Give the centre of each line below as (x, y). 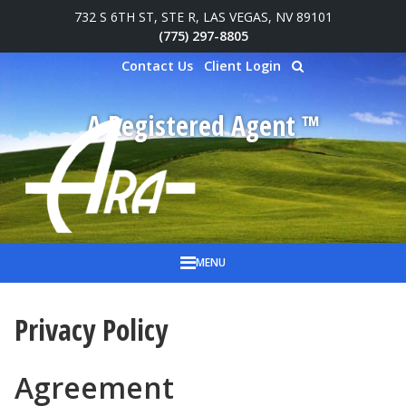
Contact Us (157, 66)
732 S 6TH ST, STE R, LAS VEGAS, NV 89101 (203, 17)
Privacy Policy (91, 329)
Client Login (242, 66)
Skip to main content (116, 26)
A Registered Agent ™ (203, 126)
